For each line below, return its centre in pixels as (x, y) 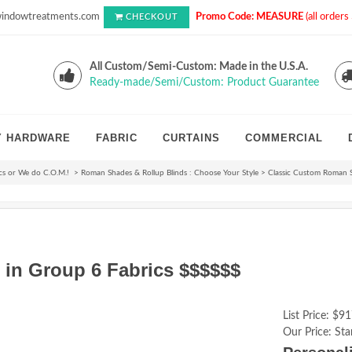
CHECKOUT (152, 17)
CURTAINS (191, 138)
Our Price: (307, 332)
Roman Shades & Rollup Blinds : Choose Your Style (170, 173)
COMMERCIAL (284, 138)
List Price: (306, 316)
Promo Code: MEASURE (249, 17)
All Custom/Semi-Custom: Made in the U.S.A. (199, 67)
